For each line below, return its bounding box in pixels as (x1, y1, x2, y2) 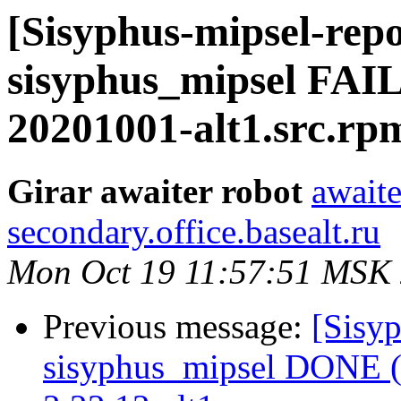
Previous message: (43, 307, 311, 346)
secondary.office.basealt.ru (7, 212, 380, 252)
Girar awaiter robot (7, 172, 303, 211)
